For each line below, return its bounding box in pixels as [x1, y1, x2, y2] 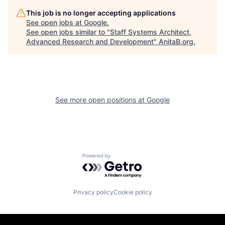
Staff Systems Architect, [110, 28, 191, 37]
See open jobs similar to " [26, 28, 110, 37]
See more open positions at [55, 95, 147, 104]
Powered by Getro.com [82, 153, 170, 164]
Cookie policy [113, 188, 152, 196]
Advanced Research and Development [26, 37, 154, 46]
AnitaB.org [159, 37, 193, 46]
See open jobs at [26, 18, 84, 27]
